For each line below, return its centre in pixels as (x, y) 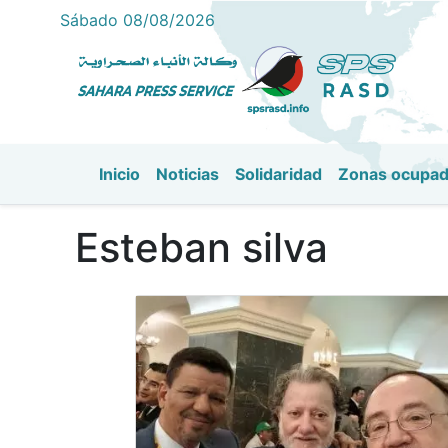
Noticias (187, 174)
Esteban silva (201, 247)
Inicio (119, 174)
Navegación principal (232, 197)
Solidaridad (278, 174)
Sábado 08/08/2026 (137, 20)
